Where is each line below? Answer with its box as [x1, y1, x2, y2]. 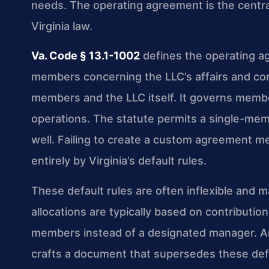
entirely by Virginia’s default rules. [31, 154, 207, 168]
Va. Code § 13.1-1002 [31, 49, 140, 62]
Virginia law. [31, 19, 92, 32]
